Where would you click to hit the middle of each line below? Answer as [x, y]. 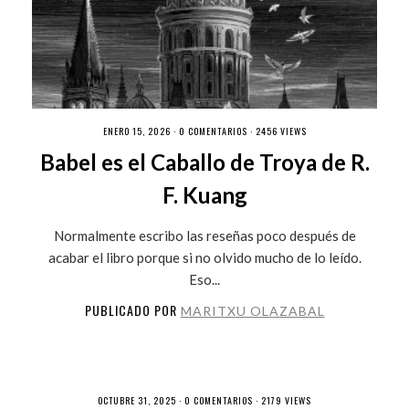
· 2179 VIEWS [282, 400]
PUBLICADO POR [132, 309]
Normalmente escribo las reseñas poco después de [204, 235]
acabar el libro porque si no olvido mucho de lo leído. [204, 257]
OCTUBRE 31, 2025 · [141, 400]
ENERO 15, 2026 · [141, 131]
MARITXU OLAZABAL [252, 310]
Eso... [204, 279]
